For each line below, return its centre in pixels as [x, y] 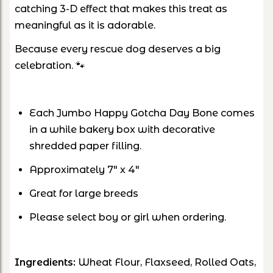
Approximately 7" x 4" [84, 169]
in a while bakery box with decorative [122, 129]
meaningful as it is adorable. [86, 25]
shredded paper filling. [85, 146]
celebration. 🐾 [50, 65]
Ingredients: [46, 262]
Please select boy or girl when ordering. [128, 217]
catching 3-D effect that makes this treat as [121, 9]
